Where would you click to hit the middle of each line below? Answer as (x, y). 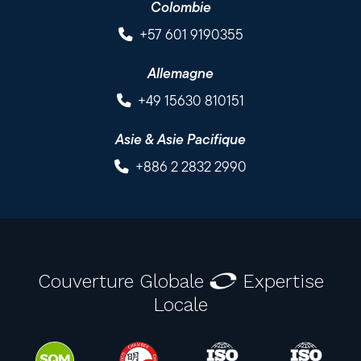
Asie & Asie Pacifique (180, 139)
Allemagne (180, 73)
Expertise (280, 281)
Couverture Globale (123, 281)
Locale (180, 304)
